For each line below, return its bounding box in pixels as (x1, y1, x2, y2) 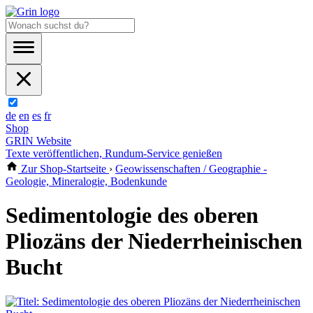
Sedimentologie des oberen (6, 203, 259, 228)
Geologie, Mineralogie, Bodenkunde (6, 175, 167, 187)
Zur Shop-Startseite (18, 163, 109, 175)
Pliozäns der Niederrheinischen (6, 228, 303, 254)
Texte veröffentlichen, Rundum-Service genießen (6, 147, 222, 159)
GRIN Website (6, 135, 71, 147)
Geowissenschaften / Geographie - (115, 163, 267, 175)
